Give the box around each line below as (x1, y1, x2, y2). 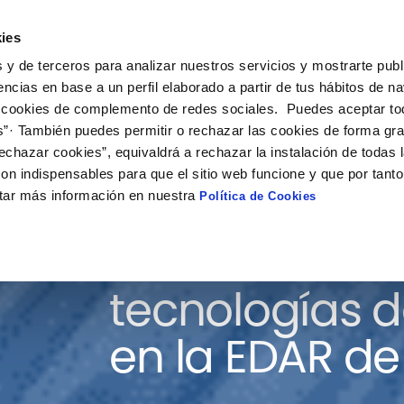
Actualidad (280, 37, 362, 58)
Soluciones (55, 37, 133, 58)
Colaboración (159, 37, 258, 58)
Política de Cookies (199, 189, 317, 204)
